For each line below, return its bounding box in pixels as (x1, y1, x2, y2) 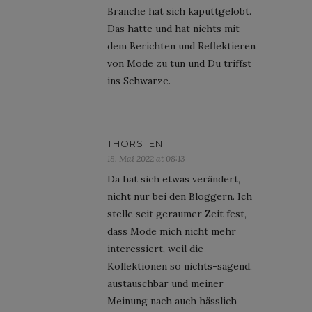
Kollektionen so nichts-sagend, (107, 259, 252, 272)
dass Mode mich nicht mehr (107, 224, 236, 237)
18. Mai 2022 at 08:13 (107, 153, 185, 164)
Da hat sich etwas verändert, (107, 172, 240, 185)
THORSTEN (107, 137, 163, 149)
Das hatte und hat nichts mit (107, 22, 240, 35)
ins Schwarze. (107, 74, 171, 87)
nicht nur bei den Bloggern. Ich (107, 189, 252, 203)
